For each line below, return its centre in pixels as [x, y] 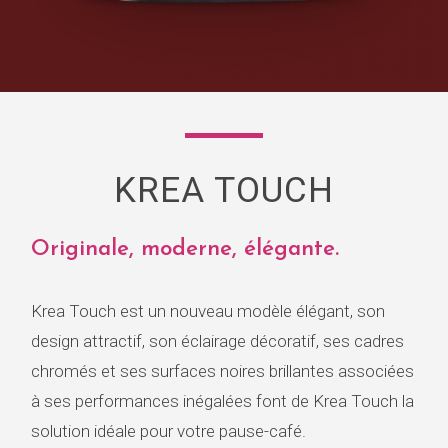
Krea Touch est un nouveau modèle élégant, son [208, 310]
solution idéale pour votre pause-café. [168, 430]
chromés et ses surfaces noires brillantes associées [222, 370]
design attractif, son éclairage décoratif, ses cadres [217, 340]
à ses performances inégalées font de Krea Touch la [222, 400]
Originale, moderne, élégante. [185, 249]
